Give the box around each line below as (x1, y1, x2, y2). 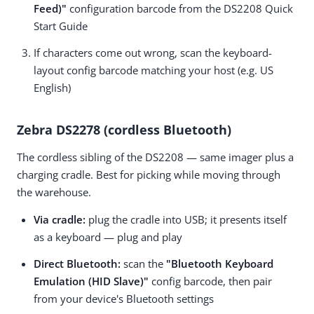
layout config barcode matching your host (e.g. (34, 63, 260, 78)
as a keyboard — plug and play (34, 229, 182, 244)
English (34, 81, 68, 95)
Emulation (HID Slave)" (34, 274, 149, 289)
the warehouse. (17, 185, 91, 200)
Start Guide (34, 18, 88, 33)
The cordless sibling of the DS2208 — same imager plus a (17, 150, 294, 165)
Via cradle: (34, 212, 86, 226)
